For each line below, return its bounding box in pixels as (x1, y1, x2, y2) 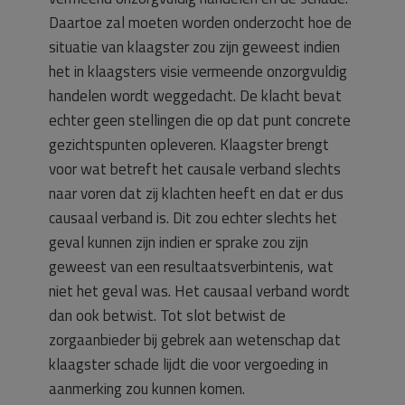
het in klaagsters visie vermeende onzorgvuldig (49, 60, 347, 83)
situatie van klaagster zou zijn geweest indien (49, 35, 340, 59)
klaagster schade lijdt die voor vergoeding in (49, 353, 328, 376)
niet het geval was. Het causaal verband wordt (49, 279, 350, 303)
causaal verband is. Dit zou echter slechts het (49, 206, 337, 230)
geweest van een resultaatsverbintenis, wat (49, 255, 334, 278)
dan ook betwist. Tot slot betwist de (49, 304, 286, 327)
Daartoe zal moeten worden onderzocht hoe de (49, 11, 352, 34)
